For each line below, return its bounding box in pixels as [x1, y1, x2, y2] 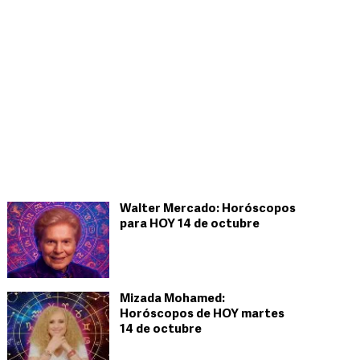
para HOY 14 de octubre [120, 219, 260, 231]
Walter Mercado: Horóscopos [120, 203, 296, 215]
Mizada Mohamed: [120, 293, 225, 305]
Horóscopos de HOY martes [120, 309, 284, 321]
